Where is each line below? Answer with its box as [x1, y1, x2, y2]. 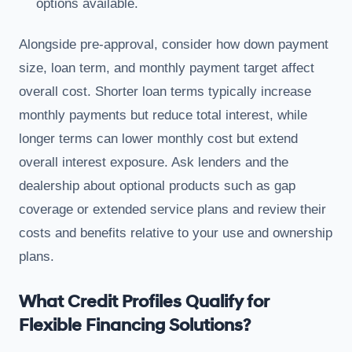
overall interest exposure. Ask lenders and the [19, 154, 288, 170]
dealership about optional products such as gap [19, 178, 295, 193]
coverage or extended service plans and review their [19, 201, 326, 217]
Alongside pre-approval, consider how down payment [19, 36, 328, 52]
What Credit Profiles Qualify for [19, 291, 269, 313]
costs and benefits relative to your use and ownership [19, 225, 332, 240]
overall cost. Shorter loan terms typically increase [19, 83, 311, 99]
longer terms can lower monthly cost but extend [19, 130, 298, 146]
